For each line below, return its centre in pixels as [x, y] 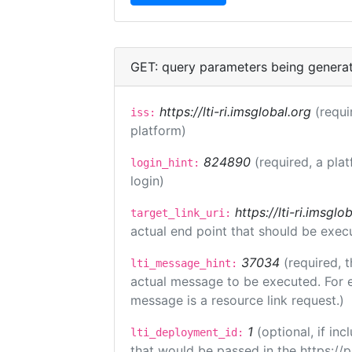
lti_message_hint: [184, 263]
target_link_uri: [181, 213]
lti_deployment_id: [187, 332]
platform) [158, 130]
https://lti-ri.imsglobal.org [235, 112]
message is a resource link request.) [237, 300]
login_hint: [165, 163]
